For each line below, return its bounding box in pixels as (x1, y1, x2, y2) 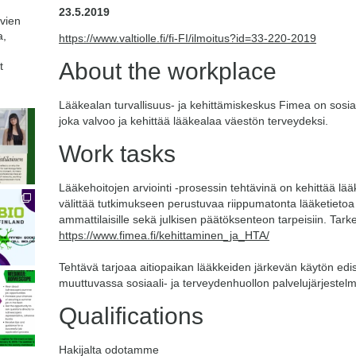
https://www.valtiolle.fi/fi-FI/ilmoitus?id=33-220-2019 (59, 32, 316, 44)
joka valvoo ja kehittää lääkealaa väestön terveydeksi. (59, 114, 328, 127)
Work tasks (59, 141, 176, 167)
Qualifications (59, 303, 203, 329)
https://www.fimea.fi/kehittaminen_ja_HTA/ (59, 229, 269, 242)
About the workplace (59, 58, 277, 84)
